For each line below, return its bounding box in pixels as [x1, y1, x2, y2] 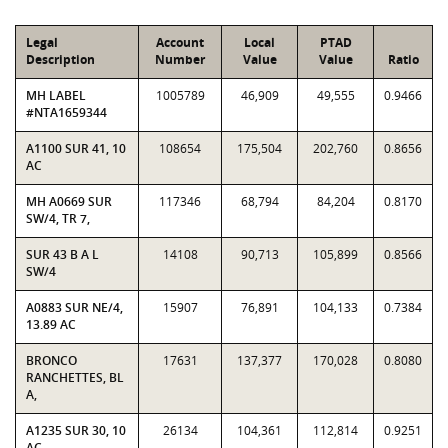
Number [155, 51, 205, 68]
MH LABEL [26, 87, 86, 104]
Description [26, 51, 95, 68]
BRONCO [26, 352, 77, 369]
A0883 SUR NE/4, [26, 299, 123, 316]
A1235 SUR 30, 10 [26, 422, 126, 439]
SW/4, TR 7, [26, 210, 90, 227]
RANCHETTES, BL [26, 369, 124, 386]
